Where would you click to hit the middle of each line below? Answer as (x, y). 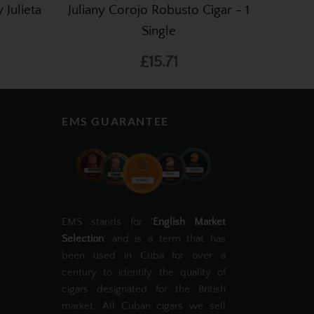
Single (158, 32)
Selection (83, 239)
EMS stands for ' (108, 222)
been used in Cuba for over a (144, 256)
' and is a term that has (165, 239)
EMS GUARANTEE (115, 121)
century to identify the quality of (144, 273)
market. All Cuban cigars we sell (144, 306)
